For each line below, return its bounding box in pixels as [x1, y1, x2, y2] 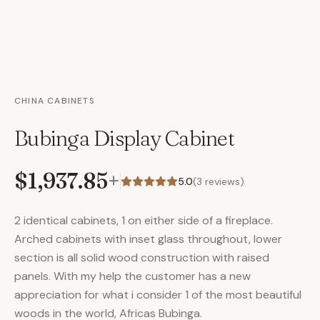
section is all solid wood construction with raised [14, 250, 269, 265]
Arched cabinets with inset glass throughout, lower [14, 231, 282, 246]
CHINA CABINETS [14, 95, 95, 106]
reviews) [202, 175, 244, 188]
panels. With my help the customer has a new [14, 269, 251, 284]
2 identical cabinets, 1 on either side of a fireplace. [14, 213, 273, 228]
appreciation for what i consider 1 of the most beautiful [14, 287, 301, 302]
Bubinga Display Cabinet [14, 125, 234, 151]
